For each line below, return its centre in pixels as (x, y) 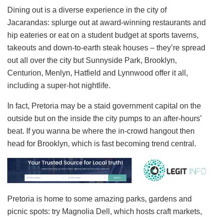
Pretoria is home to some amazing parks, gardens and (100, 199)
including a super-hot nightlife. (59, 86)
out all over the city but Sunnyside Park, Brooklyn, (92, 61)
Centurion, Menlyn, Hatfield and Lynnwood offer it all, (98, 73)
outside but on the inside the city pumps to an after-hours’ (104, 119)
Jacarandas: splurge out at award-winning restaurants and (107, 23)
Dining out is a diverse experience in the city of (87, 10)
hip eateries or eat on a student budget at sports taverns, (103, 35)
